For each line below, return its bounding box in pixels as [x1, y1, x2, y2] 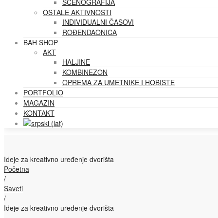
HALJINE [62, 57, 90, 67]
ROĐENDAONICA [62, 27, 117, 37]
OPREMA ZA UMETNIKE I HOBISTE [62, 77, 175, 87]
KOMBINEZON [62, 67, 108, 77]
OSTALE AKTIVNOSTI [43, 7, 111, 17]
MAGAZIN [23, 98, 54, 108]
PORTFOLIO [23, 88, 63, 97]
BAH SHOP [23, 37, 58, 47]
